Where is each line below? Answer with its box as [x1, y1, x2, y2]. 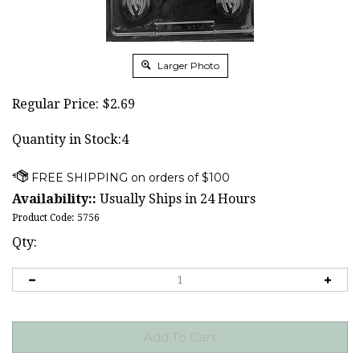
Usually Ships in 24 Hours [96, 191, 256, 207]
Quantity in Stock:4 [12, 132, 129, 147]
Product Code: [12, 212, 74, 223]
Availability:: [12, 191, 96, 207]
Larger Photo [154, 59, 219, 72]
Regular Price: [12, 96, 99, 112]
